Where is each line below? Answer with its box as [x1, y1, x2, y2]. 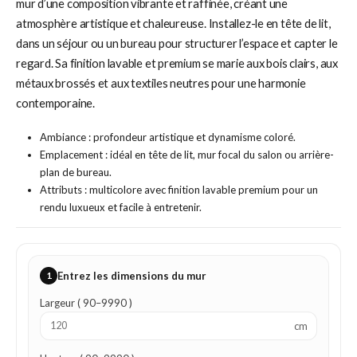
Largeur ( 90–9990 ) [40, 296, 132, 310]
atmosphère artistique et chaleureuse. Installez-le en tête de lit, [16, 16, 331, 31]
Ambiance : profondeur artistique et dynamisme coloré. [39, 130, 296, 143]
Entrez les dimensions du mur [57, 269, 206, 283]
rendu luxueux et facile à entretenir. [39, 200, 202, 214]
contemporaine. [16, 96, 95, 111]
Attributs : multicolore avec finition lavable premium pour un [39, 182, 318, 196]
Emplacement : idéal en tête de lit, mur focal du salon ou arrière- [39, 147, 334, 161]
